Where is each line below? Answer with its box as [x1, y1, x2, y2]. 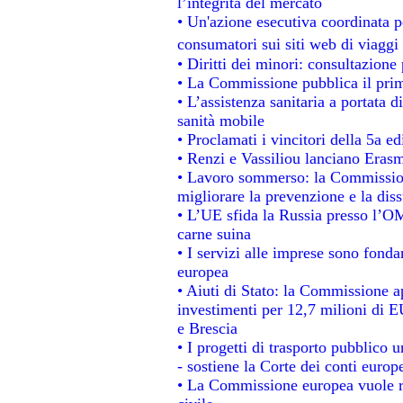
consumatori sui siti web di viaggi [176, 34, 399, 53]
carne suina [176, 224, 251, 243]
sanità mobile [176, 111, 264, 130]
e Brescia [176, 318, 237, 337]
